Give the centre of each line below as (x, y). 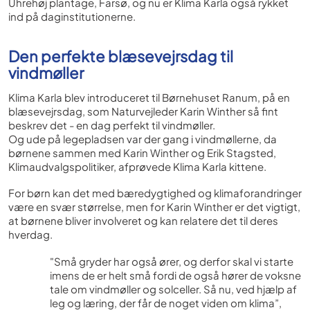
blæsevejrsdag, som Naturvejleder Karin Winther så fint (143, 111)
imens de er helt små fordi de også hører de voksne (175, 275)
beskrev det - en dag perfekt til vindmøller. (113, 125)
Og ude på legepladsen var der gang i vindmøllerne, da (143, 138)
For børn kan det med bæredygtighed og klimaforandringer (155, 193)
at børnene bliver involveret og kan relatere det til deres (143, 221)
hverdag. (31, 235)
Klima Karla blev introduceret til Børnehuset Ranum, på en (149, 97)
